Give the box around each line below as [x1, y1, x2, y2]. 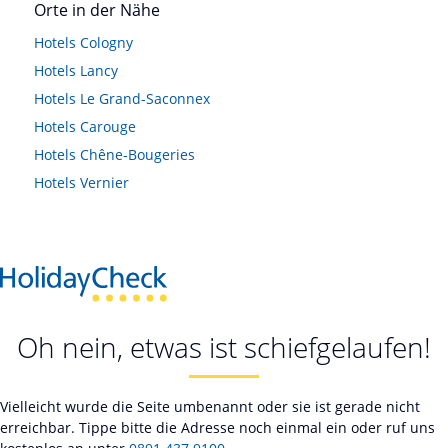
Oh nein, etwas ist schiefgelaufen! [17, 327, 431, 366]
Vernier [80, 173, 129, 192]
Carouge [80, 117, 136, 136]
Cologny [80, 33, 133, 52]
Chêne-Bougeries [80, 145, 195, 164]
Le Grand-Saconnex [80, 89, 210, 108]
